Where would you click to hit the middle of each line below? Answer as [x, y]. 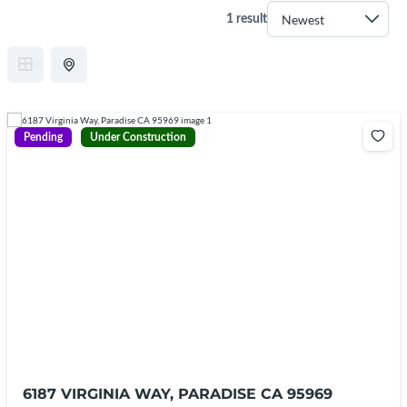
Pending [43, 137]
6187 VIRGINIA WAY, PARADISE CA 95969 [178, 394]
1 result [247, 19]
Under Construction [138, 137]
